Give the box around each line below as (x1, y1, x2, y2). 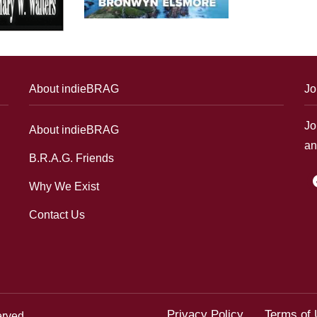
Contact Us (29, 209, 86, 221)
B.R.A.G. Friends (29, 152, 115, 165)
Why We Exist (29, 180, 100, 193)
